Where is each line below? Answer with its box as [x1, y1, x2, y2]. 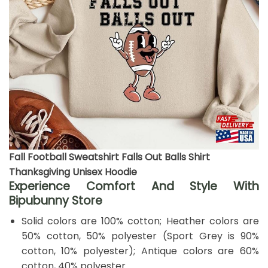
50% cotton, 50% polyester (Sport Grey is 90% [21, 229, 259, 243]
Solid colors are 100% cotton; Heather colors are [21, 214, 259, 229]
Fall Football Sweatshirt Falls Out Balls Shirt [9, 150, 210, 164]
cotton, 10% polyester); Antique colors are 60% [21, 244, 259, 258]
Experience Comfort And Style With [9, 178, 259, 194]
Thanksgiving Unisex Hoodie [9, 165, 137, 179]
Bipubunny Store [9, 192, 102, 209]
